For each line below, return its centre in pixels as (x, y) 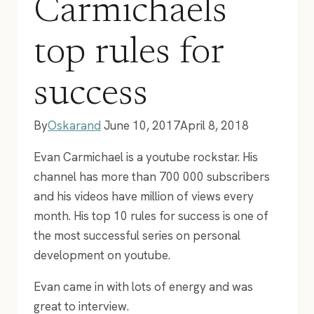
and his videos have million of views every (144, 196)
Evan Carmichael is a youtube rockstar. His (146, 157)
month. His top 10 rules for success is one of (151, 216)
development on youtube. (102, 255)
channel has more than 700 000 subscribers (152, 176)
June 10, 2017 (142, 125)
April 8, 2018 (214, 125)
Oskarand (74, 125)
